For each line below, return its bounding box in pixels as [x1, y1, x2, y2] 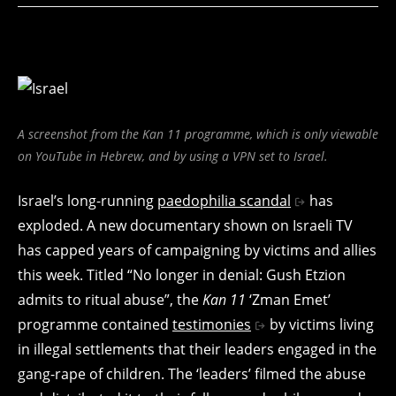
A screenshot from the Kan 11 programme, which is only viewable [18, 125, 378, 142]
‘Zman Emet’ [246, 289, 331, 309]
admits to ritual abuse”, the [18, 289, 202, 309]
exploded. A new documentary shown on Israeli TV [18, 215, 353, 235]
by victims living [265, 314, 374, 334]
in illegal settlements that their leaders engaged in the [18, 339, 377, 359]
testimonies [172, 314, 251, 334]
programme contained [18, 314, 172, 334]
